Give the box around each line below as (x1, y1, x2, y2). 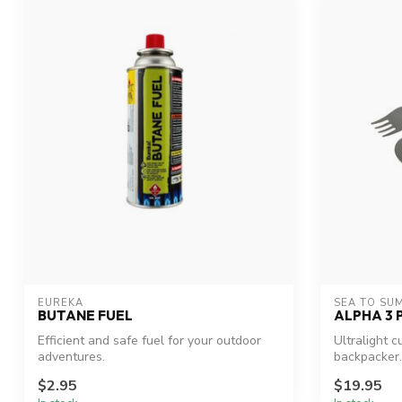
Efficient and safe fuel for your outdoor (38, 332, 261, 350)
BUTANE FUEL (38, 307, 133, 325)
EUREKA (38, 296, 83, 310)
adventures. (38, 348, 105, 366)
